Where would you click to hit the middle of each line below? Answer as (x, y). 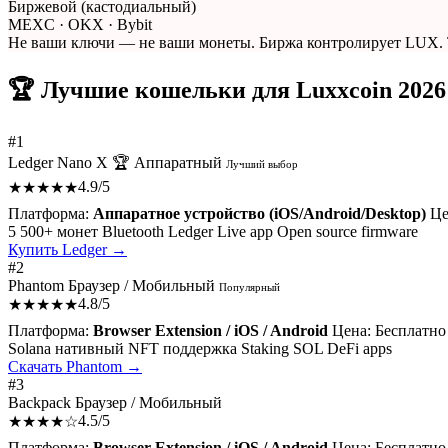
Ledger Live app (220, 231)
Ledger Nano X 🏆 (69, 162)
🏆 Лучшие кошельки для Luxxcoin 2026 (227, 89)
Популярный (249, 286)
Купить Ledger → (67, 249)
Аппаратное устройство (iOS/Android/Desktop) (259, 213)
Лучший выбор (262, 163)
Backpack (39, 402)
